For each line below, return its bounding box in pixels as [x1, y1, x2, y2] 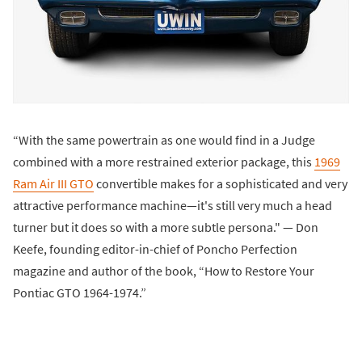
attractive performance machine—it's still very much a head [13, 196, 332, 213]
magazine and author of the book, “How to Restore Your [13, 262, 314, 279]
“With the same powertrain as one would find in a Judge [13, 131, 315, 148]
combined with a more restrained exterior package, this [13, 153, 314, 170]
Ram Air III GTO [13, 175, 94, 192]
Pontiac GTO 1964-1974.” [13, 284, 146, 301]
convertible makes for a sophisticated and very [94, 175, 347, 192]
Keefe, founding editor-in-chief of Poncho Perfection [13, 240, 297, 257]
